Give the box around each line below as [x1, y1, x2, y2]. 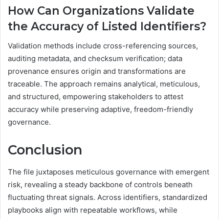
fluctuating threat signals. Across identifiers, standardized [8, 192, 207, 202]
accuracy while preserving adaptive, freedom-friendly [8, 105, 193, 114]
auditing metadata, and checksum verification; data [8, 54, 182, 64]
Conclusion [8, 142, 82, 158]
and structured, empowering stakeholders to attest [8, 92, 183, 102]
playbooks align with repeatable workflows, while [8, 205, 177, 215]
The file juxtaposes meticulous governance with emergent [8, 167, 209, 176]
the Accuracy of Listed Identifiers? [8, 19, 206, 33]
